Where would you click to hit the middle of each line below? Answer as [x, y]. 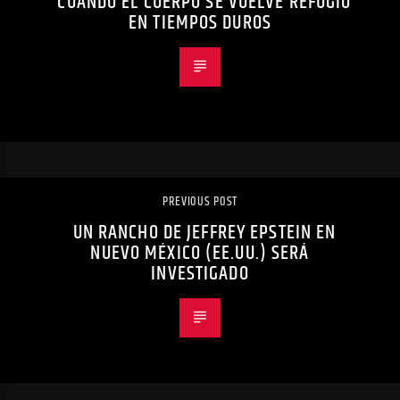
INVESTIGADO [200, 273]
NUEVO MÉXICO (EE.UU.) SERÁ [200, 253]
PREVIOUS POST [200, 201]
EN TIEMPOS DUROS [200, 22]
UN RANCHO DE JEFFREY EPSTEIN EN [204, 232]
